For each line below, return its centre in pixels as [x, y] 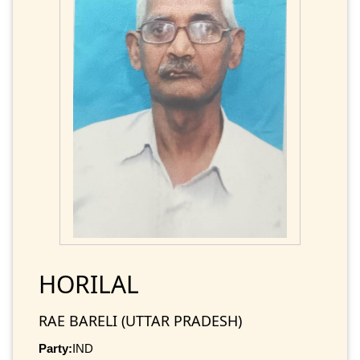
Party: [55, 349]
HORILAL [89, 284]
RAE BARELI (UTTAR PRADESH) [140, 321]
